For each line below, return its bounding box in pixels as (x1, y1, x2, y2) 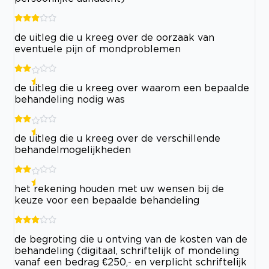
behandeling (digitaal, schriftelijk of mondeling (14, 245, 239, 256)
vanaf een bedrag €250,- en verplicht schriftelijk (14, 256, 247, 267)
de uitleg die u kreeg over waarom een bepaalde (14, 82, 249, 93)
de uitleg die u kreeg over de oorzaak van (14, 32, 214, 43)
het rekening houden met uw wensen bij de (14, 183, 224, 194)
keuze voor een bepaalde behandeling (14, 195, 199, 205)
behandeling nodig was (14, 94, 125, 104)
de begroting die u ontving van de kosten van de (14, 234, 247, 244)
